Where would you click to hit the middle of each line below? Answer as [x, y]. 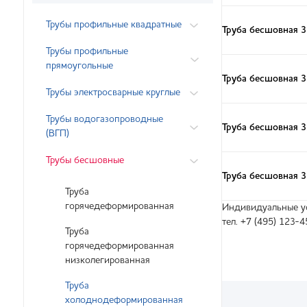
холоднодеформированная [124, 300]
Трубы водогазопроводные [105, 119]
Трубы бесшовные [85, 160]
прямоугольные [79, 66]
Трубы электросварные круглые [113, 93]
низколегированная [108, 260]
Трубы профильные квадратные [114, 25]
